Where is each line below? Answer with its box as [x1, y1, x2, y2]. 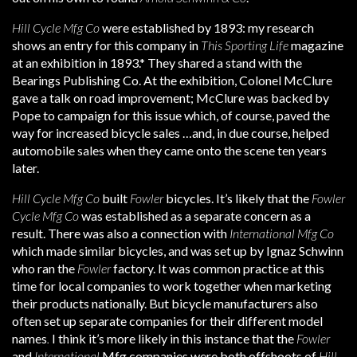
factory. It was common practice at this [111, 261, 324, 276]
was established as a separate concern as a [79, 208, 311, 223]
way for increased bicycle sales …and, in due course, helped [12, 125, 329, 140]
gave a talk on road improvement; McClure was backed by [12, 90, 329, 105]
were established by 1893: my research [100, 20, 314, 35]
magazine [288, 37, 343, 53]
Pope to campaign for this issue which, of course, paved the [12, 108, 330, 123]
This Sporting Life [201, 37, 288, 53]
